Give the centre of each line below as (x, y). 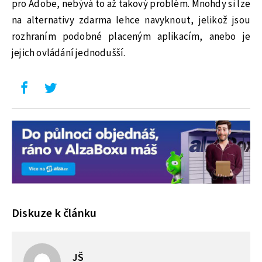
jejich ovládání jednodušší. (69, 54)
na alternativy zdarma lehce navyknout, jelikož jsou (131, 21)
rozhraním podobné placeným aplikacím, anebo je (131, 37)
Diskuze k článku (54, 213)
